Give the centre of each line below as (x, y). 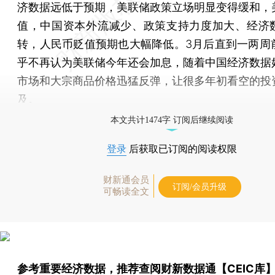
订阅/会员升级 (199, 187)
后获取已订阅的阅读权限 (182, 149)
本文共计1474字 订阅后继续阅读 (172, 120)
